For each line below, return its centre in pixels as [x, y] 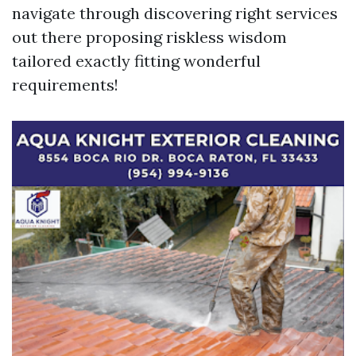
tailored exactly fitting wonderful [136, 61]
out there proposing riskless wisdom [149, 37]
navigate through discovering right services [175, 13]
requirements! [65, 85]
